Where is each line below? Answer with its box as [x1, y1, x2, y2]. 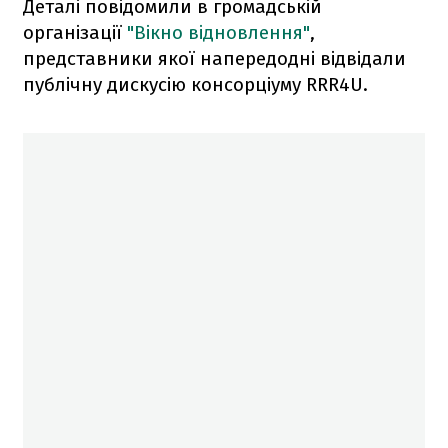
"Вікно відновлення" [127, 20, 310, 44]
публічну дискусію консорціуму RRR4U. [23, 72, 368, 96]
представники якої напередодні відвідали [23, 46, 406, 70]
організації [23, 20, 127, 44]
